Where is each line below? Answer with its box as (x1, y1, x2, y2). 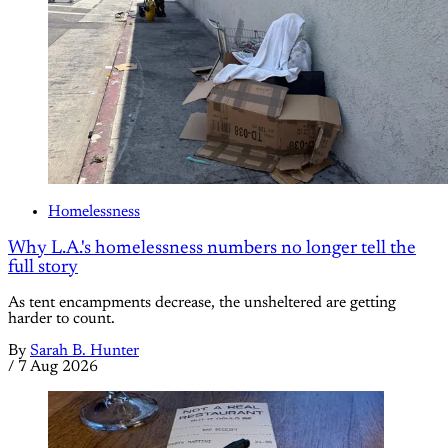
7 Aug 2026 (18, 359, 98, 376)
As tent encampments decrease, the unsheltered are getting (8, 295, 396, 312)
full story (8, 257, 78, 277)
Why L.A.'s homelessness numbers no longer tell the (8, 238, 416, 258)
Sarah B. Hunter (30, 343, 139, 360)
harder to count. (8, 311, 115, 328)
